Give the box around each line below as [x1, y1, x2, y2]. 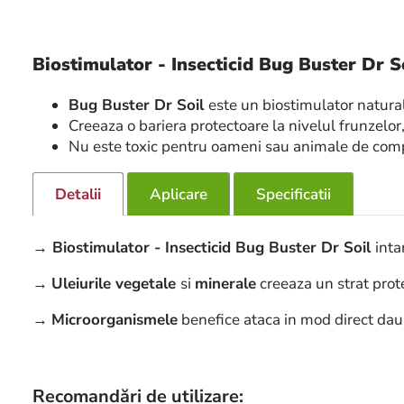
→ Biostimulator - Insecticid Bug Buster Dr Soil [32, 236, 375, 258]
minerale [195, 272, 256, 294]
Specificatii [256, 183, 331, 205]
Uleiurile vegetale [51, 272, 180, 294]
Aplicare [150, 183, 207, 205]
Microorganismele [51, 308, 178, 330]
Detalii [55, 183, 101, 205]
